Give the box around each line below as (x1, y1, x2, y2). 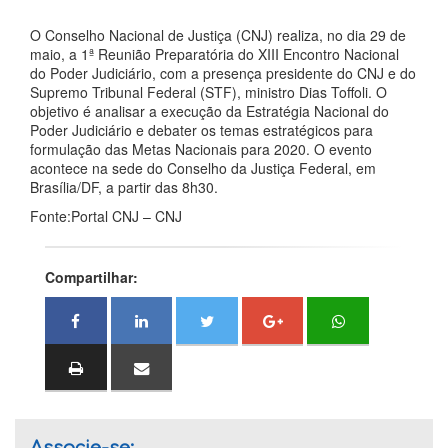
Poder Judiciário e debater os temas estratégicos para (30, 120, 373, 140)
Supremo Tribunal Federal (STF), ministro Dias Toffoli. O (30, 82, 387, 102)
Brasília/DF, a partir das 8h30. (30, 177, 218, 197)
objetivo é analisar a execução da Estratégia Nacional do (30, 101, 389, 121)
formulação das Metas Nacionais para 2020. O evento (30, 139, 372, 159)
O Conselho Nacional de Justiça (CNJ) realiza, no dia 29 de (30, 25, 406, 45)
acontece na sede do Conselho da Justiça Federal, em (30, 158, 376, 178)
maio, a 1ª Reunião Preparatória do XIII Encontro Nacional (30, 44, 399, 64)
